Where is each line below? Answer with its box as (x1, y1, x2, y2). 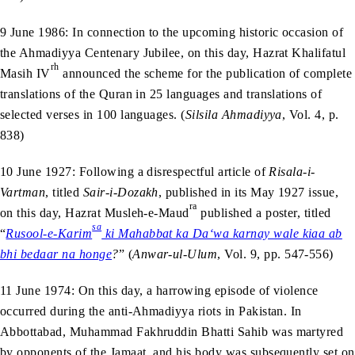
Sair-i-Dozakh (82, 185, 158, 199)
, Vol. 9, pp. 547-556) (217, 246, 334, 261)
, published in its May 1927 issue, (158, 185, 339, 199)
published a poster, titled (197, 205, 331, 219)
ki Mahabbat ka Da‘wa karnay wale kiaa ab (101, 226, 342, 240)
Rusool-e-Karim (6, 226, 93, 240)
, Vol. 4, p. (281, 107, 339, 121)
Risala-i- (269, 164, 315, 178)
